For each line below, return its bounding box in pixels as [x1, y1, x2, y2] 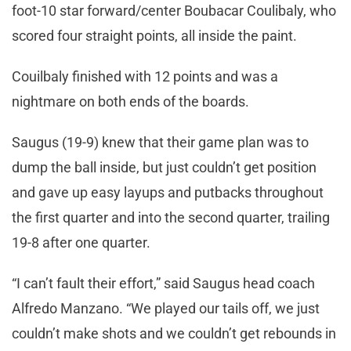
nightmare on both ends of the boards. [12, 92, 249, 110]
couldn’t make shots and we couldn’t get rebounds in [12, 324, 336, 342]
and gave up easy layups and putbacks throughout [12, 183, 324, 201]
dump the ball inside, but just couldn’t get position [12, 158, 317, 175]
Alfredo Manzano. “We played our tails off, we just [12, 299, 320, 317]
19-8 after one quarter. [12, 233, 150, 251]
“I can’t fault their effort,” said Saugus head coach [12, 274, 315, 291]
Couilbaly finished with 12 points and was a [12, 67, 278, 85]
